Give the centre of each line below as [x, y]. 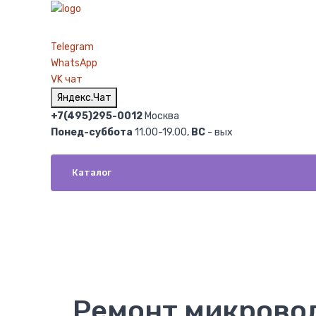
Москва [161, 116]
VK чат [67, 79]
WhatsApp [74, 63]
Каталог [92, 172]
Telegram [72, 47]
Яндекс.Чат [84, 97]
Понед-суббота [92, 132]
